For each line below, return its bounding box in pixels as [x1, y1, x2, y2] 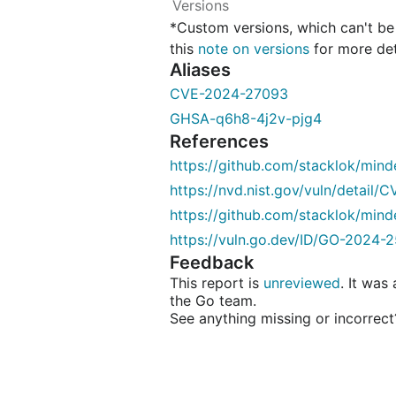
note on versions [198, 40, 309, 58]
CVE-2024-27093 [170, 85, 288, 103]
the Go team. [170, 292, 256, 310]
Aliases [170, 59, 231, 81]
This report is [170, 274, 263, 293]
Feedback [170, 252, 254, 274]
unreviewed [263, 274, 340, 293]
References [170, 131, 269, 153]
